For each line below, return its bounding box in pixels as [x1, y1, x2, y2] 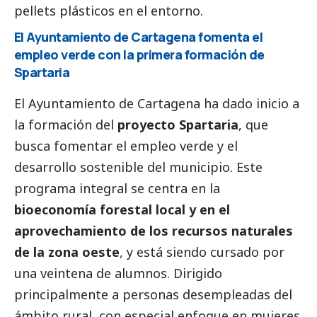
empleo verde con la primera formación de [14, 45, 265, 63]
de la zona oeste [14, 243, 120, 260]
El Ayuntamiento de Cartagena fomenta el [14, 28, 263, 45]
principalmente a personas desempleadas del [14, 285, 292, 303]
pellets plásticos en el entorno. [14, 1, 203, 19]
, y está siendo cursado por [120, 243, 284, 260]
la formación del [14, 115, 117, 133]
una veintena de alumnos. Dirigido [14, 264, 222, 282]
